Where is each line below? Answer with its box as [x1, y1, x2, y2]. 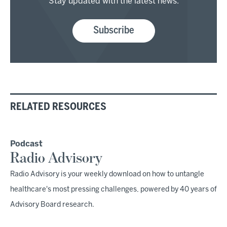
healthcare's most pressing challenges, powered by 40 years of [10, 186, 217, 193]
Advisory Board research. [10, 202, 95, 208]
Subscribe [93, 26, 134, 35]
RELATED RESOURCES [10, 102, 106, 112]
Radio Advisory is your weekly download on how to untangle [10, 171, 204, 178]
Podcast [10, 140, 43, 148]
